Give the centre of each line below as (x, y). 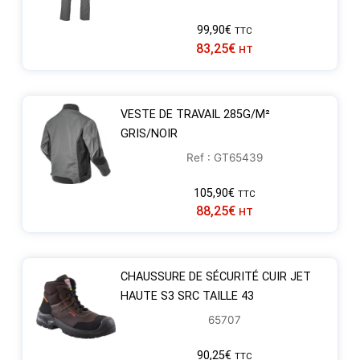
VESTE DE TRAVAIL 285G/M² (195, 114)
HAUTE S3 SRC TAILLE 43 (187, 297)
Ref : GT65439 (225, 157)
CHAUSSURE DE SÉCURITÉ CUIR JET (215, 277)
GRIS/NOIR (149, 133)
